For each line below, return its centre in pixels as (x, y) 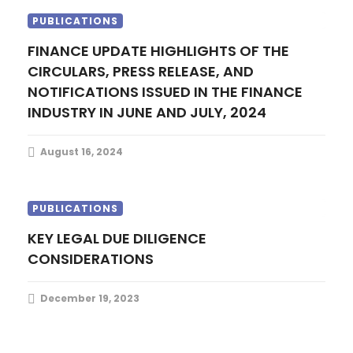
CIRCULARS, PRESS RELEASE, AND (141, 71)
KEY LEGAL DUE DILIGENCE (32, 238)
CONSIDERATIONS (91, 259)
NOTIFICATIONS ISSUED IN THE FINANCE (165, 92)
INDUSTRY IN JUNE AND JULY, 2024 (147, 112)
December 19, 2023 (90, 298)
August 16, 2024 (82, 152)
